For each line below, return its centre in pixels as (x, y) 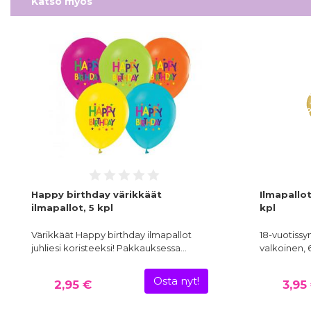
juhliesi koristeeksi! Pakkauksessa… (109, 248)
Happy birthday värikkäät (96, 195)
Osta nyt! (176, 281)
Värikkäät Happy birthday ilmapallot (111, 235)
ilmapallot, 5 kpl (72, 208)
